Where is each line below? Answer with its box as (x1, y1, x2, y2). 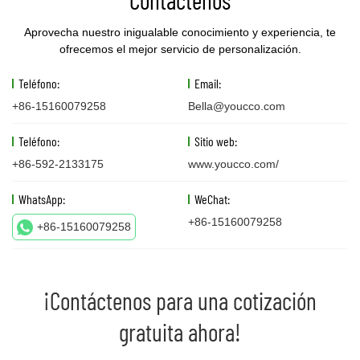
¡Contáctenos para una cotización (43, 286, 317, 316)
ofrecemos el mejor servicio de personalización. (59, 43, 301, 56)
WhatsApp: (18, 191, 65, 207)
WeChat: (194, 191, 230, 207)
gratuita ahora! (119, 317, 241, 347)
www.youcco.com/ (188, 157, 279, 171)
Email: (194, 76, 221, 92)
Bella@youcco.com (188, 100, 285, 113)
